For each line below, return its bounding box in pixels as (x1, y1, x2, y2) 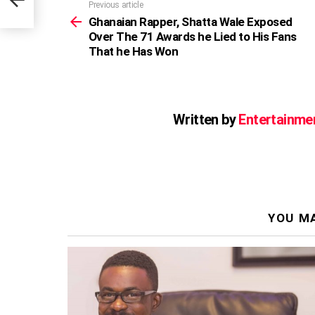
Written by (173, 110, 239, 128)
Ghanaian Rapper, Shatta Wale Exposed (89, 14, 292, 29)
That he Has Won (89, 44, 179, 58)
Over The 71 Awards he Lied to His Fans (89, 29, 297, 44)
